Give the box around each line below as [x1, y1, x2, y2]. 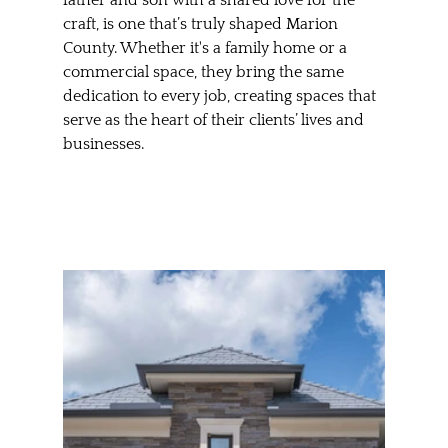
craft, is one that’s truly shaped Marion [62, 14, 342, 33]
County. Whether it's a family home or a [62, 38, 351, 57]
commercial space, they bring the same [62, 62, 348, 81]
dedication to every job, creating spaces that [62, 86, 380, 105]
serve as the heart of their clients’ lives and [62, 110, 368, 129]
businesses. [62, 134, 144, 153]
